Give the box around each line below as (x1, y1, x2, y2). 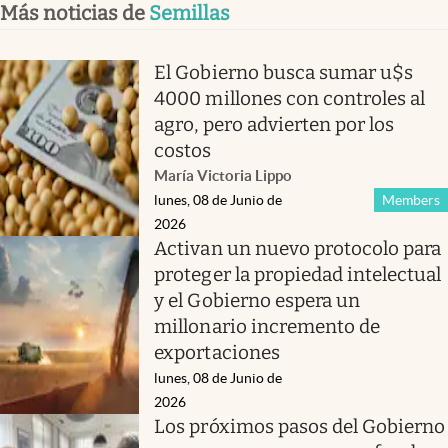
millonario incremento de (154, 315, 381, 338)
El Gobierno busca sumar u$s (154, 61, 414, 84)
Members (381, 192, 440, 208)
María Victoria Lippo (154, 167, 293, 184)
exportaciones (154, 341, 280, 364)
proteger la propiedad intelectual (154, 263, 442, 286)
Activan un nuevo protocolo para (154, 237, 442, 260)
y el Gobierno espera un (154, 289, 361, 312)
